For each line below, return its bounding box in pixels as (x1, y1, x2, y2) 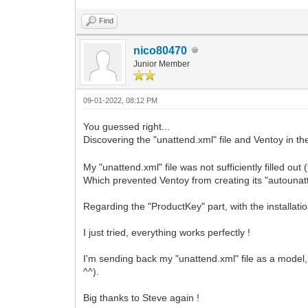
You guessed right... (83, 120, 170, 132)
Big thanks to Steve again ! (83, 291, 200, 303)
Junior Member (133, 58, 190, 69)
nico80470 (133, 44, 188, 56)
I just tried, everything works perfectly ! (83, 226, 251, 238)
